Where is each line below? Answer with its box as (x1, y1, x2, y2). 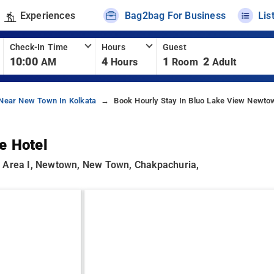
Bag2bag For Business (125, 9, 226, 21)
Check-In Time (9, 42, 68, 53)
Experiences (20, 9, 75, 21)
